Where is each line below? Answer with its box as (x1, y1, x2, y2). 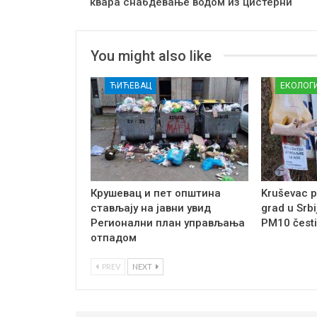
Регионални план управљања (91, 217, 245, 230)
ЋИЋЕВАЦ (110, 80, 151, 91)
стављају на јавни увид (91, 202, 214, 215)
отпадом (91, 231, 137, 245)
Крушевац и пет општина (91, 187, 221, 200)
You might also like (91, 47, 212, 64)
